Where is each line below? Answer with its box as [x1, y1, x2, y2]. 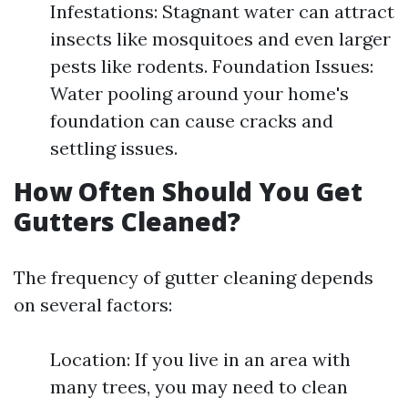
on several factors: [14, 293, 172, 316]
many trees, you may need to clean [50, 375, 348, 398]
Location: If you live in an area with [50, 348, 351, 371]
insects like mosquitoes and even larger [50, 27, 391, 50]
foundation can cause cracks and [50, 109, 333, 132]
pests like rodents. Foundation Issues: [50, 55, 373, 77]
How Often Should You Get [14, 174, 362, 209]
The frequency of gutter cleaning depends [14, 266, 373, 289]
